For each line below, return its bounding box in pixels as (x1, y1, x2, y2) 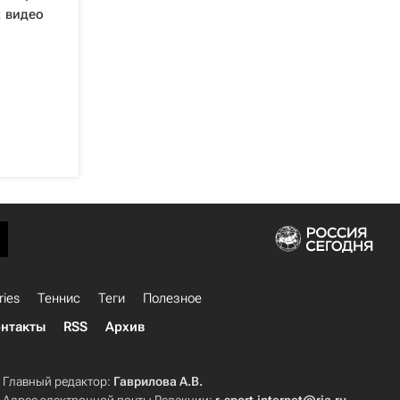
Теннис (37, 290, 80, 306)
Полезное (143, 290, 202, 306)
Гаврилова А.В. (113, 374, 204, 388)
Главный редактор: (3, 374, 114, 388)
